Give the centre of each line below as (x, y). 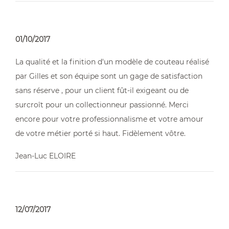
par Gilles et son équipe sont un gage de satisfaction (109, 76)
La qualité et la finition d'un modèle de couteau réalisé (112, 62)
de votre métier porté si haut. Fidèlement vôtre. (100, 133)
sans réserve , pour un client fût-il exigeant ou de (102, 90)
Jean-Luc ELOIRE (45, 156)
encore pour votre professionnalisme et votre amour (109, 119)
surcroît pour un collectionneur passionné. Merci (102, 105)
